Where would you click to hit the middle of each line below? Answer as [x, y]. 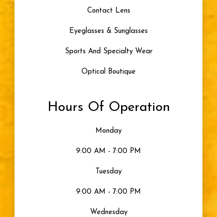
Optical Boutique [108, 72]
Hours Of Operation [108, 107]
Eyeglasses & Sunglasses [108, 31]
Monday [108, 131]
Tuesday [108, 171]
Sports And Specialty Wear [108, 51]
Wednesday [108, 212]
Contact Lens [108, 11]
